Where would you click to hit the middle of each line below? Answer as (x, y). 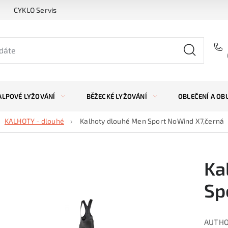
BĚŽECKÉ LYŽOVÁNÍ (117, 96)
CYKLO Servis (35, 10)
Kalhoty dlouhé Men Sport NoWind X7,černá (152, 121)
